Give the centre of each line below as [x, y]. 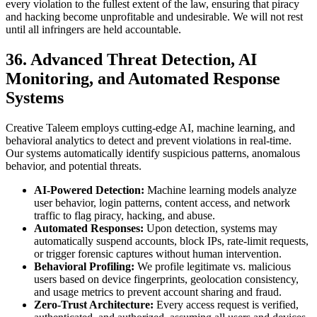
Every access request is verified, [226, 304]
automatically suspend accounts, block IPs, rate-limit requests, [171, 241]
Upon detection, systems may [211, 228]
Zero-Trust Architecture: [94, 304]
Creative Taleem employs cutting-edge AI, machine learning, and [150, 127]
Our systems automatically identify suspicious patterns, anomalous [153, 153]
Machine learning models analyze [220, 190]
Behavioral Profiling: [84, 266]
